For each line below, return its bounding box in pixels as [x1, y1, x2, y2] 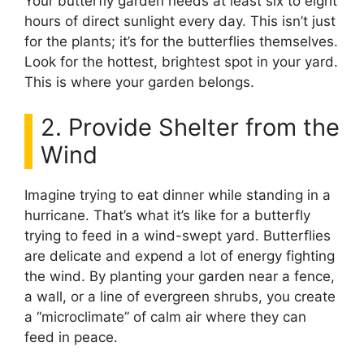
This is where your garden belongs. [24, 74, 254, 90]
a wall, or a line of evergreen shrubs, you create [24, 288, 336, 305]
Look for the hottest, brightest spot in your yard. [24, 54, 338, 70]
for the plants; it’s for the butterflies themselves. [24, 33, 338, 50]
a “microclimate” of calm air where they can [24, 308, 306, 325]
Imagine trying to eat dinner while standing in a [24, 186, 331, 203]
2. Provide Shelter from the [41, 112, 340, 141]
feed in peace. [24, 328, 118, 345]
